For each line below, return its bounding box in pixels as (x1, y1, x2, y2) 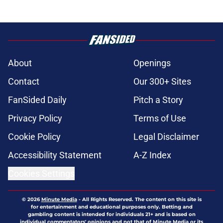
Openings (133, 58, 171, 69)
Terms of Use (133, 113, 186, 124)
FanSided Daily (8, 95, 67, 106)
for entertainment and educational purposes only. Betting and (30, 204, 193, 211)
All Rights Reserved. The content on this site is (82, 196, 202, 203)
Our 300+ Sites (133, 76, 191, 87)
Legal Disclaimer (133, 131, 199, 142)
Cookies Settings (8, 168, 75, 179)
